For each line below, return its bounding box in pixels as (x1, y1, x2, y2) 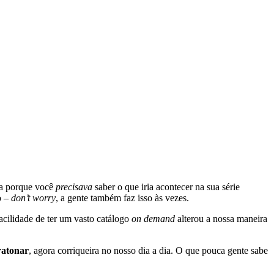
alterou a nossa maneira (175, 213, 267, 224)
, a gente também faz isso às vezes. (56, 192, 189, 203)
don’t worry (11, 192, 56, 203)
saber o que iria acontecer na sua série (92, 181, 240, 192)
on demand (131, 213, 175, 224)
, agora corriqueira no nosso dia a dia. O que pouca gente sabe (29, 245, 268, 256)
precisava (56, 181, 92, 192)
